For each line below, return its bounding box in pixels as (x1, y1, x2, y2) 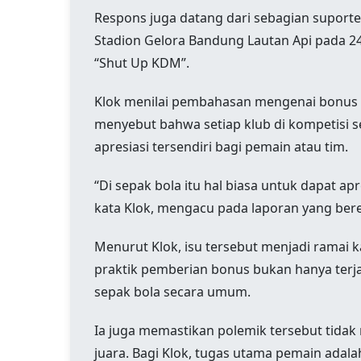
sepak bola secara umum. (94, 283, 251, 301)
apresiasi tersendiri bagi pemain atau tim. (94, 138, 348, 156)
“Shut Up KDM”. (94, 54, 189, 73)
